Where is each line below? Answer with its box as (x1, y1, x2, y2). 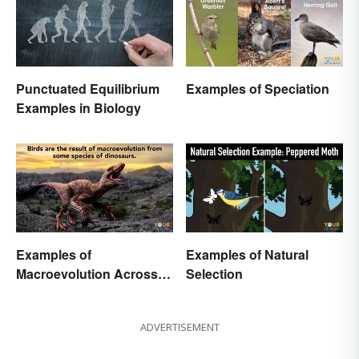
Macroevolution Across (16, 264, 158, 283)
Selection (186, 264, 243, 283)
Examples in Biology (16, 99, 141, 118)
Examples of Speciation (186, 79, 329, 99)
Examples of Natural (186, 244, 309, 264)
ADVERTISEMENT (139, 319, 220, 334)
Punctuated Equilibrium (16, 79, 159, 99)
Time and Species (16, 283, 124, 302)
